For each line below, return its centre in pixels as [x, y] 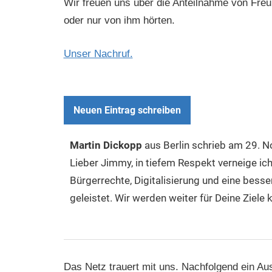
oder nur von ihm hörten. [119, 21]
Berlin [176, 145]
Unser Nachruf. [98, 53]
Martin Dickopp [107, 145]
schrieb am [217, 145]
